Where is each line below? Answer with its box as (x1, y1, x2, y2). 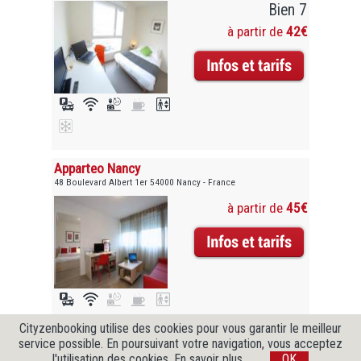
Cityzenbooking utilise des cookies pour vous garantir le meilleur (19, 321, 342, 336)
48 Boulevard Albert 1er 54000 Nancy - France (54, 176, 236, 189)
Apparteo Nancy (54, 160, 141, 177)
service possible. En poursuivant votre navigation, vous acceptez (19, 336, 342, 351)
